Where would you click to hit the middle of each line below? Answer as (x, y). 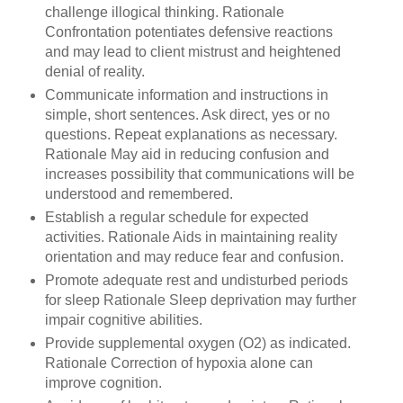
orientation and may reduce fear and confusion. (196, 257)
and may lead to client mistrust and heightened (193, 52)
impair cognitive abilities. (125, 320)
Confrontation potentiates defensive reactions (188, 32)
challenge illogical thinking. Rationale (164, 13)
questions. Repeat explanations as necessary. (191, 135)
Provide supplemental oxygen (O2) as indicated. (197, 344)
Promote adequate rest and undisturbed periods (196, 281)
